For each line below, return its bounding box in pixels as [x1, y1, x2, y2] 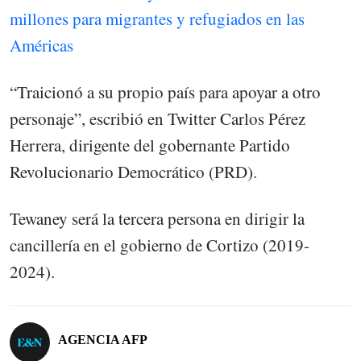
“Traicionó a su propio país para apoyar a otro [10, 80, 321, 103]
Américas [10, 33, 73, 56]
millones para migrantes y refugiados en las [10, 6, 305, 30]
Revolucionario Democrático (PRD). [10, 160, 257, 183]
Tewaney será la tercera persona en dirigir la [10, 206, 305, 230]
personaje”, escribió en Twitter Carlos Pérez [10, 106, 305, 130]
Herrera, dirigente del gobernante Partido [10, 133, 290, 156]
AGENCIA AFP [58, 333, 147, 347]
